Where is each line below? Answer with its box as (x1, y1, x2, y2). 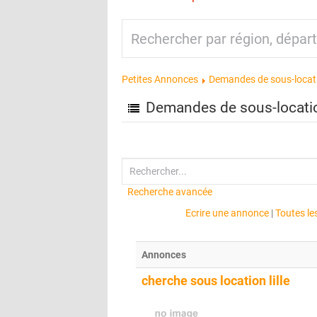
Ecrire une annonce (185, 207, 269, 219)
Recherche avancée (127, 186, 213, 197)
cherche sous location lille (142, 274, 290, 288)
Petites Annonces (122, 74, 198, 85)
